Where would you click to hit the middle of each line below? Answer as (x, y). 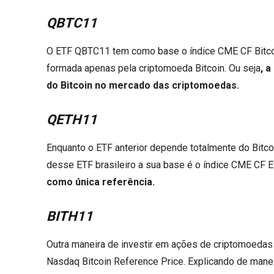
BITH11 (70, 216)
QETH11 (72, 119)
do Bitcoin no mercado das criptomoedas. (143, 85)
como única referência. (101, 182)
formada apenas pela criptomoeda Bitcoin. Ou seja (154, 68)
